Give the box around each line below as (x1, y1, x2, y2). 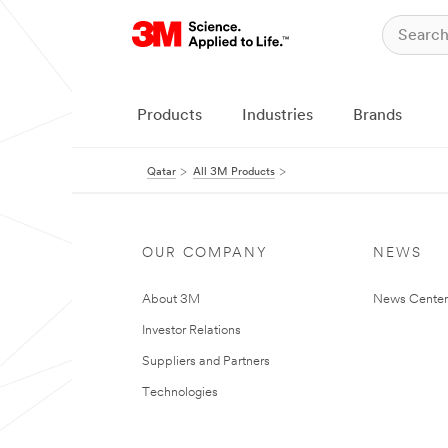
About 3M (142, 293, 200, 306)
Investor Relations (142, 324, 241, 337)
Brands (353, 108, 402, 124)
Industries (242, 108, 313, 124)
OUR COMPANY (142, 246, 268, 261)
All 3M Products (193, 167, 275, 178)
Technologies (142, 386, 218, 399)
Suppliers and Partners (142, 355, 270, 368)
